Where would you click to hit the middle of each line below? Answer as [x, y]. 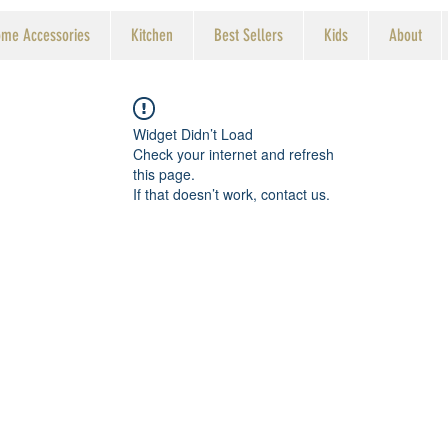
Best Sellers [248, 35]
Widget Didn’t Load [193, 134]
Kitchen [152, 35]
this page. [164, 174]
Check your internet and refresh [233, 154]
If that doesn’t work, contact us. [231, 194]
